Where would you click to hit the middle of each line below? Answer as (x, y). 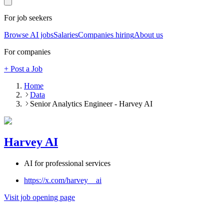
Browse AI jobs (29, 35)
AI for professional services (67, 163)
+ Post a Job (23, 69)
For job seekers (28, 18)
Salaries (66, 35)
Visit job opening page (39, 197)
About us (148, 35)
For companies (27, 52)
